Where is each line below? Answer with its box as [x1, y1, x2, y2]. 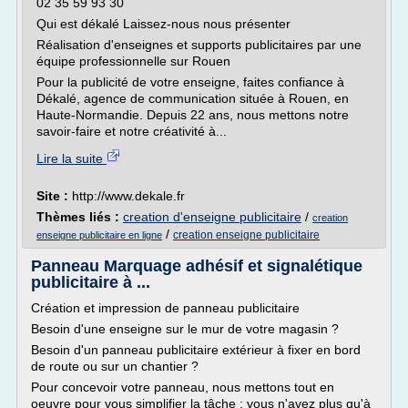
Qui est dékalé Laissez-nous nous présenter [36, 16, 291, 31]
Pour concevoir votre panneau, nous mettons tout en [31, 380, 334, 394]
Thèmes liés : [36, 209, 123, 224]
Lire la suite [36, 151, 107, 166]
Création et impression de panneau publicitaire [31, 301, 300, 315]
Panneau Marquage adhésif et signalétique [31, 257, 362, 275]
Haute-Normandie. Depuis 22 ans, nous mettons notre [36, 107, 349, 122]
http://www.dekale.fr [72, 189, 185, 203]
